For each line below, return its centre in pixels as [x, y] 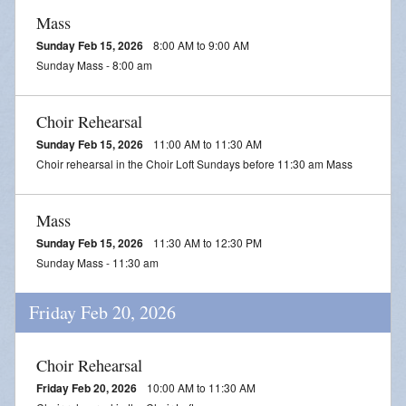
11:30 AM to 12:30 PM [206, 242]
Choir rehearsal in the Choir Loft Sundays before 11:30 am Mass [194, 163]
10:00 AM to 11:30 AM [200, 387]
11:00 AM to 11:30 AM [206, 143]
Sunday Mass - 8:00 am [94, 64]
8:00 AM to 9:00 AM [200, 44]
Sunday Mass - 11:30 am [97, 262]
